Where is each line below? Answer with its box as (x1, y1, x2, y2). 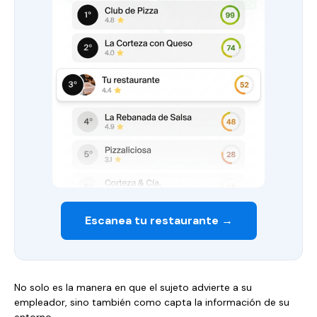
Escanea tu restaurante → (84, 212, 233, 228)
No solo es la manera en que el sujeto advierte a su (14, 280, 252, 294)
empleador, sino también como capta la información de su (14, 295, 289, 309)
